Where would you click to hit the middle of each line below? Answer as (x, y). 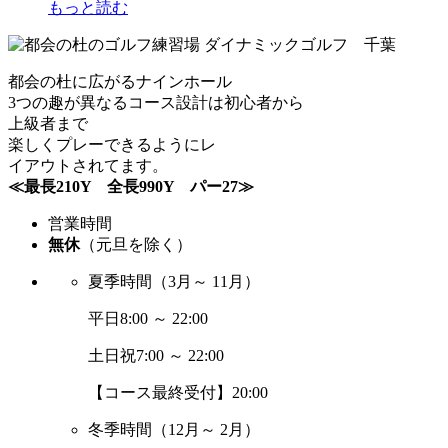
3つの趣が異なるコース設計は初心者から (156, 102)
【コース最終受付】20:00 (178, 392)
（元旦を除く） (136, 244)
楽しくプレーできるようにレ (112, 144)
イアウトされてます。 (88, 165)
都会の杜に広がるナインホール (120, 81)
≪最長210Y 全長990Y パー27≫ (131, 186)
